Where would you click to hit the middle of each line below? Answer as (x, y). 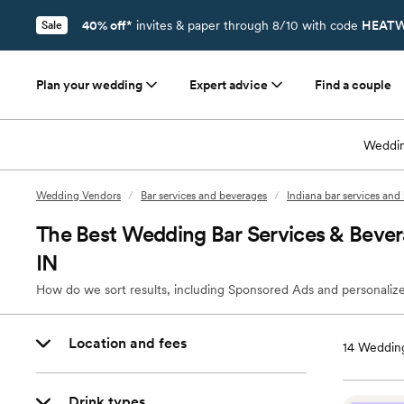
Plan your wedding (89, 85)
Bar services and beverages (204, 196)
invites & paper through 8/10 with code (247, 25)
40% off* (107, 25)
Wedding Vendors (78, 196)
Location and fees (128, 343)
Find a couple (353, 85)
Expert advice (229, 85)
